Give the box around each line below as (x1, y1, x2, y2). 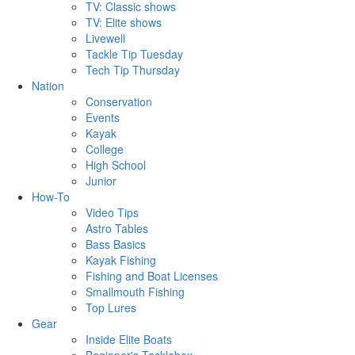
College (86, 141, 124, 158)
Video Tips (86, 204, 139, 221)
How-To (32, 189, 70, 205)
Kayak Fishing (86, 252, 156, 269)
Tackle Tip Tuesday (86, 46, 183, 63)
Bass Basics (86, 236, 146, 253)
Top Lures (86, 300, 136, 316)
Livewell (86, 30, 125, 47)
